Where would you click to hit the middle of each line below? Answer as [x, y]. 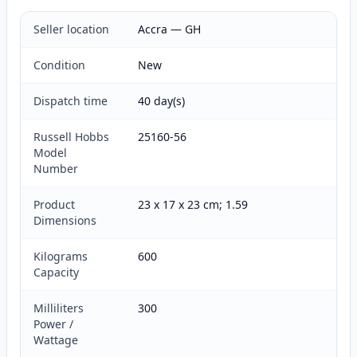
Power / [53, 324]
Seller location [71, 29]
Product [54, 204]
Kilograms [61, 256]
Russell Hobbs [71, 137]
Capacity [56, 272]
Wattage [56, 340]
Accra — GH [169, 29]
